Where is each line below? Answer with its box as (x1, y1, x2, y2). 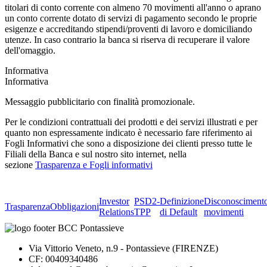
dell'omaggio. (5, 45, 55, 55)
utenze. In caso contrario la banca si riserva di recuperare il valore (5, 34, 250, 45)
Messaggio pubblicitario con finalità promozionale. (5, 96, 195, 107)
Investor (99, 195, 129, 206)
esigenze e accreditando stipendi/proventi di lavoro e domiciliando (5, 23, 252, 34)
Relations (99, 206, 134, 217)
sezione (5, 159, 35, 170)
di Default (160, 206, 197, 217)
